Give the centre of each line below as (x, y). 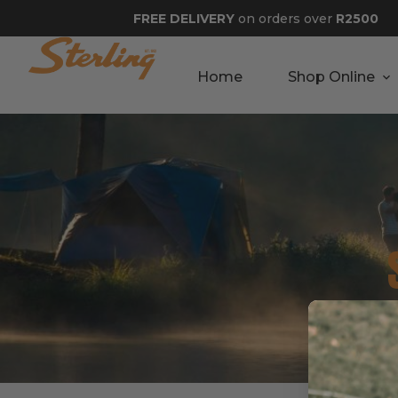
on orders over (285, 18)
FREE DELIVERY (184, 18)
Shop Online (332, 77)
